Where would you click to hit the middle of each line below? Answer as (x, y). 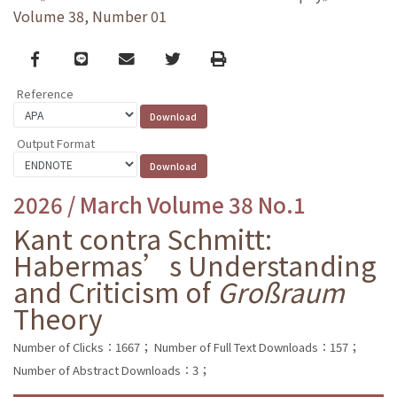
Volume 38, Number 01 (90, 16)
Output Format (56, 143)
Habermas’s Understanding (195, 265)
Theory (58, 318)
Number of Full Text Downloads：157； (257, 346)
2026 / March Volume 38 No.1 (160, 204)
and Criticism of (115, 291)
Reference (45, 94)
